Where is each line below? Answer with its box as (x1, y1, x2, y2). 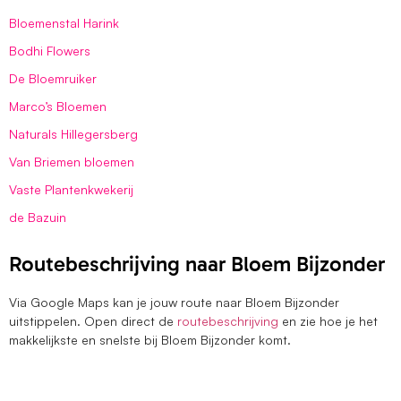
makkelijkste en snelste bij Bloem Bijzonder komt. (9, 331, 291, 347)
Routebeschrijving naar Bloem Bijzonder (9, 250, 385, 277)
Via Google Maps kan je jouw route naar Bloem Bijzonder (9, 294, 339, 310)
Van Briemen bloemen (9, 153, 134, 169)
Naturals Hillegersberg (9, 125, 138, 141)
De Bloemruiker (9, 70, 97, 86)
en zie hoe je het (278, 312, 378, 328)
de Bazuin (9, 209, 66, 225)
